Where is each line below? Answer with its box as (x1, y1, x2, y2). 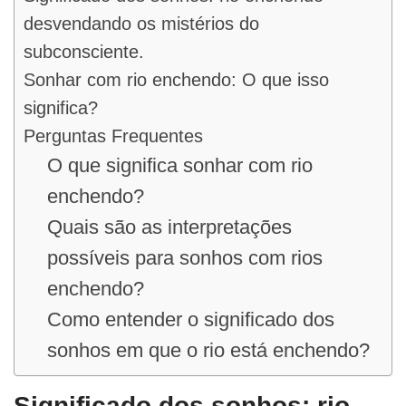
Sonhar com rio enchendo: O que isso (24, 69, 329, 90)
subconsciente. (24, 41, 144, 62)
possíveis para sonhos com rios (46, 246, 323, 269)
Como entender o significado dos (46, 307, 334, 331)
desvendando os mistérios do (24, 13, 259, 34)
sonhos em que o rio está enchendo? (46, 338, 370, 362)
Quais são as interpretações (46, 215, 292, 238)
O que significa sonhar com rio (46, 153, 313, 177)
